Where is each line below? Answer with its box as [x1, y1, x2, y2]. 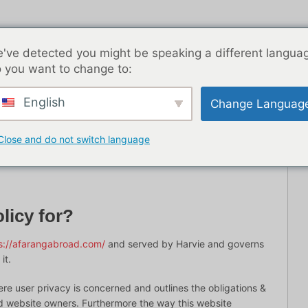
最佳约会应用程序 [109, 110, 186, 122]
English [20, 95, 65, 109]
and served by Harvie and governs [105, 237, 264, 250]
